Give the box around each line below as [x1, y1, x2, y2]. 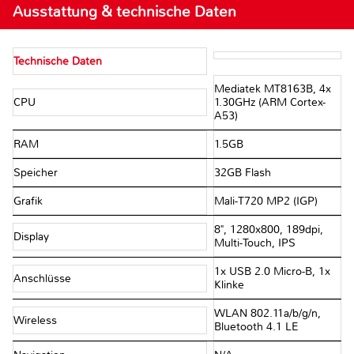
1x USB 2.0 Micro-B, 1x [213, 265, 330, 279]
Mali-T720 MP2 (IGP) [213, 194, 318, 209]
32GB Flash [213, 166, 271, 180]
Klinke [213, 278, 244, 292]
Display [13, 229, 52, 243]
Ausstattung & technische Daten [13, 2, 236, 22]
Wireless [13, 313, 60, 327]
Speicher [13, 166, 61, 180]
